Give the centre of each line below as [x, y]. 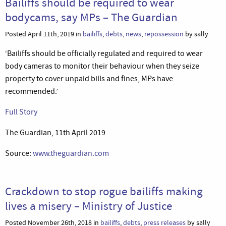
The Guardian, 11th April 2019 [55, 132]
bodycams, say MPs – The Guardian [91, 17]
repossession [164, 34]
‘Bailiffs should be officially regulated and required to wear [104, 53]
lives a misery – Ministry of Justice [89, 206]
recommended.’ [32, 91]
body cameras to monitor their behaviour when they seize [102, 66]
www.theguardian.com [71, 153]
